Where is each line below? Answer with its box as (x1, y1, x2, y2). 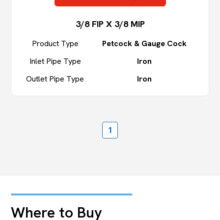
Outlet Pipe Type (26, 74, 84, 84)
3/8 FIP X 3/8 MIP (75, 18, 145, 30)
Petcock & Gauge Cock (102, 38, 187, 49)
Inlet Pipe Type (29, 56, 81, 67)
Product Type (31, 38, 79, 49)
